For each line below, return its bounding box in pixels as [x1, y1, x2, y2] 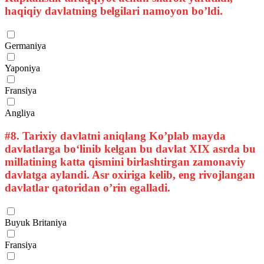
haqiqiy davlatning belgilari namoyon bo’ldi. [5, 5, 223, 18]
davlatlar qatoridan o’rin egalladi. [5, 181, 170, 194]
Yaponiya [5, 63, 40, 74]
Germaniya [5, 41, 46, 51]
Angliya [5, 108, 35, 118]
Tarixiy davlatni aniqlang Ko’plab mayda [19, 129, 226, 142]
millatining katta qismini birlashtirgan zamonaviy [5, 155, 246, 168]
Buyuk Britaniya [5, 217, 67, 227]
